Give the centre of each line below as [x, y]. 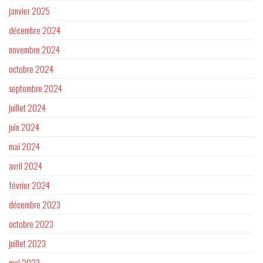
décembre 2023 [35, 205]
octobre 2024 [31, 69]
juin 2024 [24, 127]
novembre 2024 [34, 50]
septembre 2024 [36, 88]
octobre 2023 [31, 224]
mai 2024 [24, 146]
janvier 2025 [29, 11]
